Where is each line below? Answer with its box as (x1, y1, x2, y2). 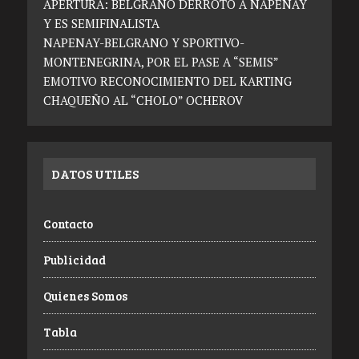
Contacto (42, 216, 93, 232)
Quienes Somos (42, 288, 127, 305)
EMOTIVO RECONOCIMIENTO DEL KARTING (42, 73, 292, 90)
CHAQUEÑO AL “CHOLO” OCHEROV (42, 92, 243, 109)
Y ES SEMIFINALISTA (42, 15, 159, 32)
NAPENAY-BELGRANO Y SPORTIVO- (42, 34, 244, 51)
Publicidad (42, 252, 106, 268)
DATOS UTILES (50, 165, 139, 183)
